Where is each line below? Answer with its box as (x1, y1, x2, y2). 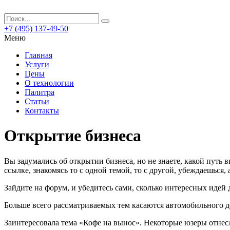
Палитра (25, 88, 54, 97)
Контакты (25, 106, 59, 115)
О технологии (25, 79, 74, 87)
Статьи (25, 97, 49, 106)
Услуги (25, 60, 49, 69)
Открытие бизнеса (4, 126, 141, 145)
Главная (25, 51, 52, 60)
